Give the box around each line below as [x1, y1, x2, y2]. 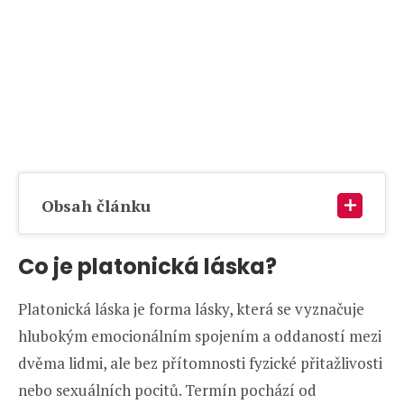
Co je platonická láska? [18, 252, 277, 282]
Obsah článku [41, 195, 151, 217]
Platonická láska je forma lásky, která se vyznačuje [18, 298, 364, 320]
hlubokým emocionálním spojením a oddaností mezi [18, 326, 381, 347]
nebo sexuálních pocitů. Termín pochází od [18, 380, 317, 401]
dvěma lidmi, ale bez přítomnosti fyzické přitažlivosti [18, 353, 382, 374]
